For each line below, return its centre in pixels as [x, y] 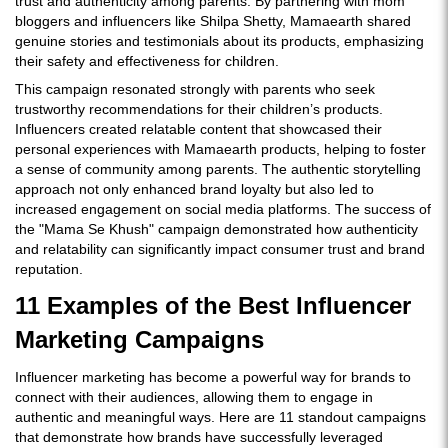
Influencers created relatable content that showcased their [198, 129]
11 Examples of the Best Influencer [213, 305]
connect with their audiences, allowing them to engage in [194, 397]
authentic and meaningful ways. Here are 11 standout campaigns [220, 417]
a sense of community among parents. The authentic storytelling [218, 169]
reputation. [49, 269]
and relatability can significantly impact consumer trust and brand [220, 249]
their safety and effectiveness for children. [147, 61]
